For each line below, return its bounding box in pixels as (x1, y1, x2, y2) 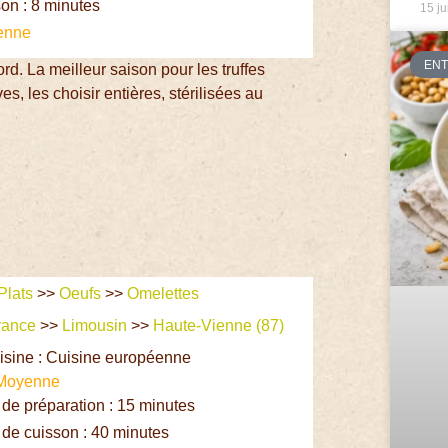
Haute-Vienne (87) (153, 316, 289, 334)
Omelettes (127, 284, 200, 302)
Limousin (62, 316, 128, 334)
